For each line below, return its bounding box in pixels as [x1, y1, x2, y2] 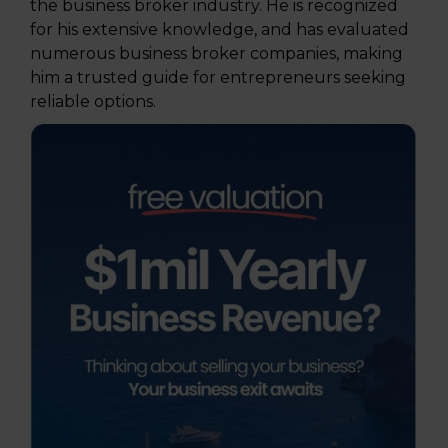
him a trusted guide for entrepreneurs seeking [30, 67, 406, 87]
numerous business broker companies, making [30, 43, 403, 63]
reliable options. [30, 91, 156, 111]
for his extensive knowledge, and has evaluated [30, 19, 409, 39]
